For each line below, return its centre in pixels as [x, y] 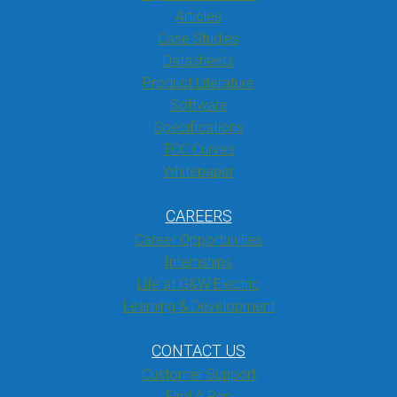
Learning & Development [198, 306]
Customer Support [198, 374]
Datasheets [198, 61]
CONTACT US [198, 350]
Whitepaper [198, 171]
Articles [198, 16]
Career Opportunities [198, 240]
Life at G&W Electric [198, 284]
